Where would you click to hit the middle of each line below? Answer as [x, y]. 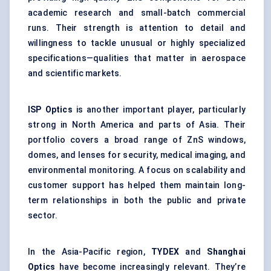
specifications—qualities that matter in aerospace [137, 58]
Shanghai [226, 252]
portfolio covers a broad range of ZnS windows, [137, 140]
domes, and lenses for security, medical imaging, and [137, 155]
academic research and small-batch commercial [137, 13]
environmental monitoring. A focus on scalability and [137, 170]
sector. [43, 216]
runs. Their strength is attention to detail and [137, 28]
